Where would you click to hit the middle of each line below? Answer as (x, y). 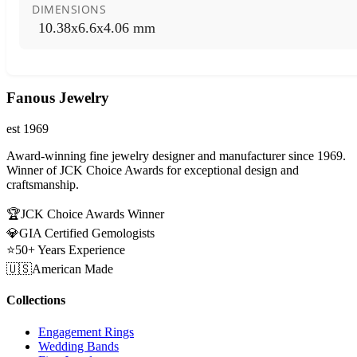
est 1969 (27, 129)
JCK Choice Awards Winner (92, 214)
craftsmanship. (43, 185)
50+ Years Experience (70, 250)
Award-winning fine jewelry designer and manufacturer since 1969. (176, 156)
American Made (73, 269)
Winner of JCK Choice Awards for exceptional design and (153, 171)
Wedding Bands (78, 346)
